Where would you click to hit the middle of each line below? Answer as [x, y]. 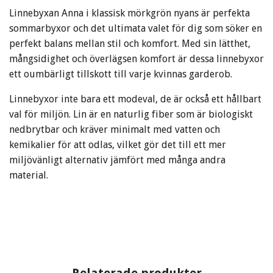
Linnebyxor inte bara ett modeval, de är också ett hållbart [135, 99]
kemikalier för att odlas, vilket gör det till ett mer [118, 144]
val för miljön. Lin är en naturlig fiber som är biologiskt [131, 114]
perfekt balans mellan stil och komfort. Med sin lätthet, [130, 43]
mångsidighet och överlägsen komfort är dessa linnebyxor [136, 58]
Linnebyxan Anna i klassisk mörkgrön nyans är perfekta [129, 13]
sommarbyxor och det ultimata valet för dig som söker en [136, 28]
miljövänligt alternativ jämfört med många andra [117, 160]
